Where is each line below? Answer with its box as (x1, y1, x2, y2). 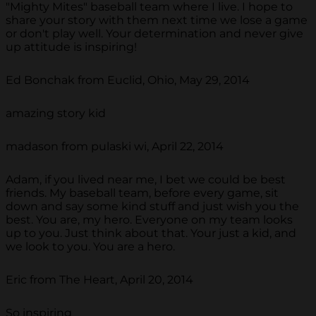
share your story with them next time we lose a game (6, 13, 308, 28)
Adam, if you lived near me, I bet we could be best (6, 173, 286, 187)
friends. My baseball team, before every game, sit (6, 186, 279, 200)
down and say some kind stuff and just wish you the (6, 200, 299, 214)
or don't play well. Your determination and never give (6, 27, 303, 41)
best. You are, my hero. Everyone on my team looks (6, 213, 293, 227)
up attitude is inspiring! (6, 40, 137, 54)
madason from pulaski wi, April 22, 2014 (6, 140, 224, 154)
